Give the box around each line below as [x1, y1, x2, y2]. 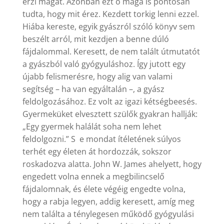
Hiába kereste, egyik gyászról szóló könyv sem [22, 21, 195, 32]
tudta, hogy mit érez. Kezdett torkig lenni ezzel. [22, 8, 199, 20]
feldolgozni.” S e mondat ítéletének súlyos [22, 133, 181, 145]
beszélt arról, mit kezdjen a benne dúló [22, 33, 169, 45]
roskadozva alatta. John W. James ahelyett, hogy [22, 158, 201, 170]
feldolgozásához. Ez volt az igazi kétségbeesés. [22, 96, 197, 107]
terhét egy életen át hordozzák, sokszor [22, 146, 171, 157]
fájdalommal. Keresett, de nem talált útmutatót [22, 46, 200, 57]
